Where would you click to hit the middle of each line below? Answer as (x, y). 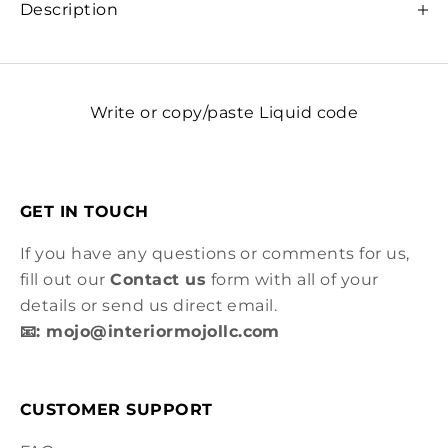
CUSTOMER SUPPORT (116, 409)
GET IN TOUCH (84, 211)
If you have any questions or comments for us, (215, 253)
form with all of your (292, 279)
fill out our (65, 279)
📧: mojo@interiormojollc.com (150, 331)
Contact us (158, 279)
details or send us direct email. (149, 305)
